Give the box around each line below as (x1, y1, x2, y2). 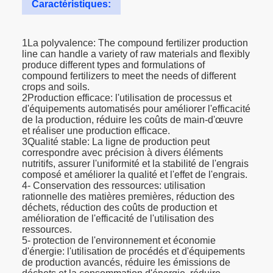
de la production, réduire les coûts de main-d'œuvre (22, 115, 243, 125)
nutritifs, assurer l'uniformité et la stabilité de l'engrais (22, 158, 249, 169)
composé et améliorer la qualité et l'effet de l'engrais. (22, 169, 247, 180)
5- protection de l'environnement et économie (22, 235, 216, 246)
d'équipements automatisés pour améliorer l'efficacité (22, 104, 250, 114)
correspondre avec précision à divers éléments (22, 147, 223, 158)
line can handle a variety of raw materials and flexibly (22, 49, 250, 59)
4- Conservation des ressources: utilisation (22, 180, 205, 191)
